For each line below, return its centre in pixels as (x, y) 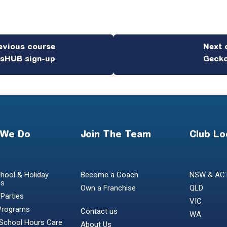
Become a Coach (109, 175)
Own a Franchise (108, 188)
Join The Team (116, 136)
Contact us (99, 212)
